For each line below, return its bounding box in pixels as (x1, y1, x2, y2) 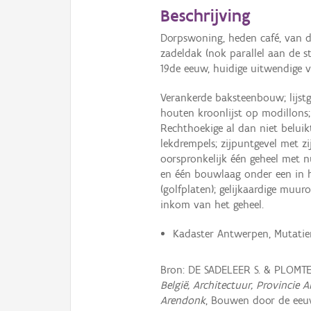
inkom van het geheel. (160, 198, 264, 212)
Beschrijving (160, 5, 251, 26)
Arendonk (160, 293, 206, 307)
